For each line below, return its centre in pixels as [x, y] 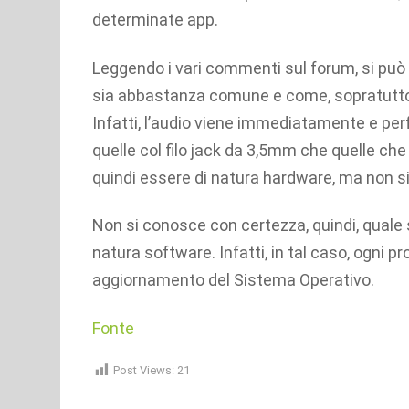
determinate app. [155, 20]
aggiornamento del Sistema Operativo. [233, 280]
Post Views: [144, 371]
